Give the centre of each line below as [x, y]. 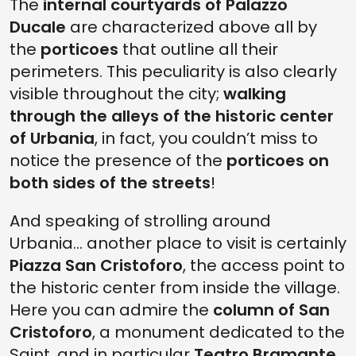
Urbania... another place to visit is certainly [178, 243]
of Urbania [52, 138]
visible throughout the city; [116, 93]
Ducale [38, 27]
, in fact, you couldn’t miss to [206, 138]
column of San [269, 310]
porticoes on [278, 160]
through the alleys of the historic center [172, 116]
